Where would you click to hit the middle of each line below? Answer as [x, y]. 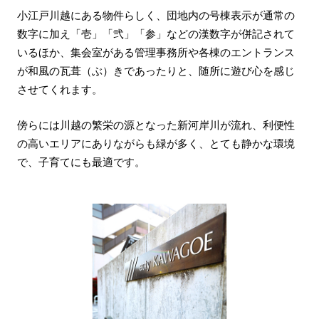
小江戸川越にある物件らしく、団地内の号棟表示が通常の [156, 16]
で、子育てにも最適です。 [81, 162]
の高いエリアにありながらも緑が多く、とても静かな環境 [156, 143]
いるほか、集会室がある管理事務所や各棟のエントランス [156, 53]
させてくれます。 [59, 90]
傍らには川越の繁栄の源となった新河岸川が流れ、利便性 [156, 125]
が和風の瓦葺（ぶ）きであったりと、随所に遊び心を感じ [156, 71]
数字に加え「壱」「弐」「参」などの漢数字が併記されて [156, 34]
